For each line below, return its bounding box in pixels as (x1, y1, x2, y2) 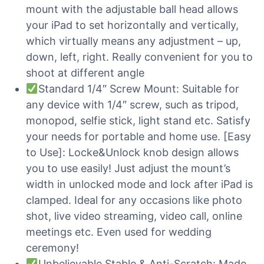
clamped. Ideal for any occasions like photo (26, 194, 242, 206)
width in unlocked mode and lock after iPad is (26, 178, 253, 190)
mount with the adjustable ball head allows (26, 3, 238, 15)
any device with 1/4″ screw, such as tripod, (26, 98, 239, 111)
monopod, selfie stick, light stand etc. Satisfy (26, 114, 250, 127)
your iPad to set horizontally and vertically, (26, 19, 239, 31)
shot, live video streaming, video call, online (26, 210, 242, 222)
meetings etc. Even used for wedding (26, 226, 212, 238)
